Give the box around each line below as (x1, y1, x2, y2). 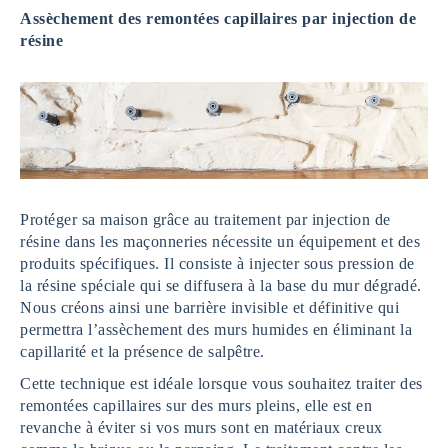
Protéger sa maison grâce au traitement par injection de (20, 211, 391, 229)
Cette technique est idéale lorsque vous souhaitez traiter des (20, 375, 423, 393)
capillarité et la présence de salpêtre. (20, 343, 265, 361)
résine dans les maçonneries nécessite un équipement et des (20, 233, 420, 251)
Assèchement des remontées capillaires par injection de (20, 10, 416, 27)
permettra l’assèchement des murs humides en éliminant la (20, 321, 412, 339)
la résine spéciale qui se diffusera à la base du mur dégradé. (20, 277, 422, 295)
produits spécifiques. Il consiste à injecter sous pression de (20, 255, 415, 273)
